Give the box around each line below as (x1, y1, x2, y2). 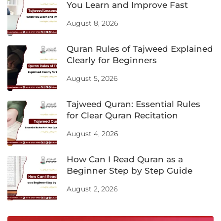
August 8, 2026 (67, 18, 118, 28)
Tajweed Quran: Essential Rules (67, 99, 200, 109)
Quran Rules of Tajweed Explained (67, 43, 213, 54)
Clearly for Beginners (67, 55, 157, 65)
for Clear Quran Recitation (67, 110, 178, 120)
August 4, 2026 (67, 129, 118, 138)
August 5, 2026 (67, 74, 117, 83)
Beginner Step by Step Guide (67, 165, 192, 176)
